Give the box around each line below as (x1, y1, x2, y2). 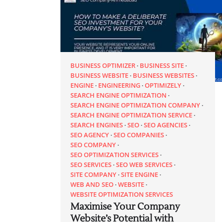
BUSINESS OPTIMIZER (70, 61, 135, 70)
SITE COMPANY (70, 170, 116, 179)
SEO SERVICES (70, 160, 111, 169)
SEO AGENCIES (144, 120, 187, 130)
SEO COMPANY (70, 140, 116, 150)
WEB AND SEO (70, 180, 113, 189)
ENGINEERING (98, 81, 140, 90)
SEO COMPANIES (113, 130, 164, 140)
